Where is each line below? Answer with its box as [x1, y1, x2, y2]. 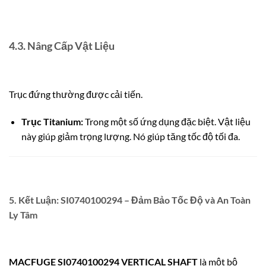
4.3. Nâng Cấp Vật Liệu [9, 39, 115, 53]
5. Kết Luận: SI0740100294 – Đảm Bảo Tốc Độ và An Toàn [9, 194, 251, 206]
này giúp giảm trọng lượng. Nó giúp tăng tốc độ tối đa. [21, 130, 240, 142]
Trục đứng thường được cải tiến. [9, 88, 142, 100]
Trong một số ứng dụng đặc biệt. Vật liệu [83, 115, 251, 127]
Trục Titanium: [21, 115, 83, 127]
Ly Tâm [9, 209, 37, 221]
